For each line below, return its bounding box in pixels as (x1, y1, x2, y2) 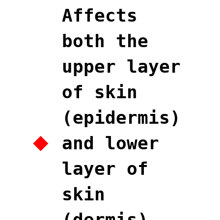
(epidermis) (62, 107, 181, 128)
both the (62, 30, 148, 51)
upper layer (62, 56, 181, 77)
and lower (62, 133, 159, 153)
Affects (62, 5, 137, 26)
